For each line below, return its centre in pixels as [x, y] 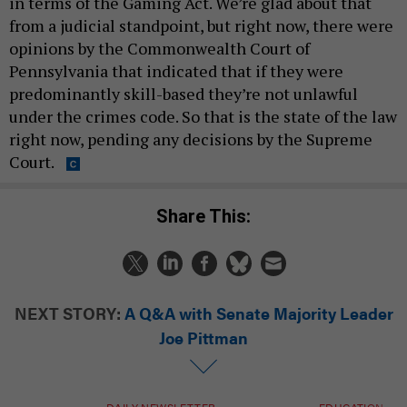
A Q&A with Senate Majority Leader [258, 313]
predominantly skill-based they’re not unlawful [184, 94]
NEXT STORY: [67, 313]
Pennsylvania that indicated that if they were [176, 71]
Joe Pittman [203, 337]
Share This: [209, 216]
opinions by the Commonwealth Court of [159, 49]
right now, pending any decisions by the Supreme [191, 139]
